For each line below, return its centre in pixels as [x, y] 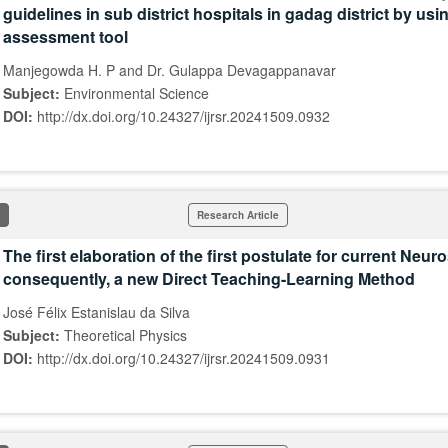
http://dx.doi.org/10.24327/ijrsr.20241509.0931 [183, 358]
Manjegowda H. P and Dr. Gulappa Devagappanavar [169, 70]
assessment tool [65, 36]
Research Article [238, 215]
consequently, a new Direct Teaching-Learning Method [209, 278]
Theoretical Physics [125, 335]
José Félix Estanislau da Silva [96, 312]
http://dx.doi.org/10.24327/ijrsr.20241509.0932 [183, 116]
